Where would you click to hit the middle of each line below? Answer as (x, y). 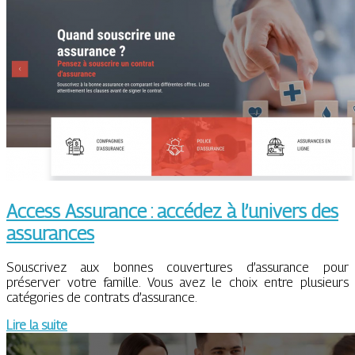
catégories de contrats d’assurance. (102, 297)
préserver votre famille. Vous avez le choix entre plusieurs (177, 282)
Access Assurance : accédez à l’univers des (172, 210)
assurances (50, 233)
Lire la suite (37, 325)
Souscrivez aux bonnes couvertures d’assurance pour (177, 267)
